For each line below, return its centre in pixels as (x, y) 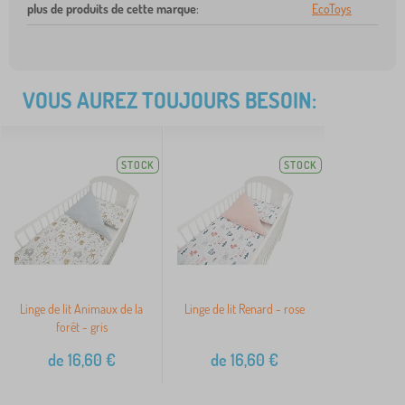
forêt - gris (81, 327)
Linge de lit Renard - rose (244, 309)
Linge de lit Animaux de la (81, 309)
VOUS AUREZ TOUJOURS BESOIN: (170, 100)
